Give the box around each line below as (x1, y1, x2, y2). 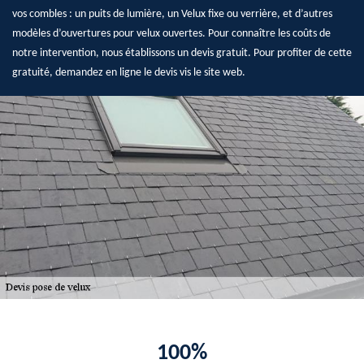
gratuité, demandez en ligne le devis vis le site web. (12, 67, 245, 79)
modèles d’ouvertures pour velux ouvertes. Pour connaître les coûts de (12, 28, 331, 40)
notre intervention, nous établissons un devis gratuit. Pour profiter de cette (12, 47, 352, 59)
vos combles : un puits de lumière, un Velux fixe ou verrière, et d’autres (12, 8, 332, 20)
